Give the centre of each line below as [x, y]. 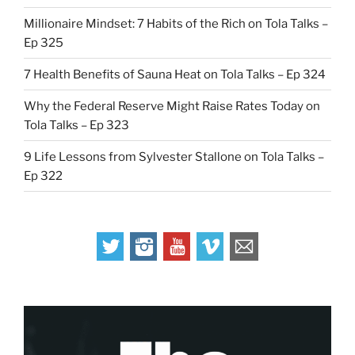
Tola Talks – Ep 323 [76, 125]
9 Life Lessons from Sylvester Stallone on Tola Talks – [174, 157]
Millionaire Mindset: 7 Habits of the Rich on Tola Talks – [176, 23]
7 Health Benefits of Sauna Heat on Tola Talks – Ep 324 [175, 74]
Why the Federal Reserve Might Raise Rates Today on [172, 106]
